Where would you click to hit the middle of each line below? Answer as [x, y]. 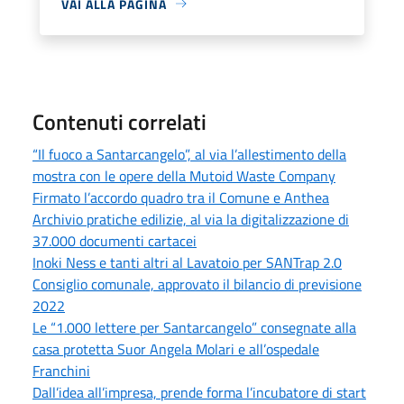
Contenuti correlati [119, 121]
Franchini [61, 370]
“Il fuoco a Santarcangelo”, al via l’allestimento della [189, 154]
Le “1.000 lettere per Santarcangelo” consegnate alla [194, 327]
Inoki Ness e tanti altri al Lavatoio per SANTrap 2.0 [187, 262]
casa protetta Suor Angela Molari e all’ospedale [176, 349]
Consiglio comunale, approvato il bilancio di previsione [197, 284]
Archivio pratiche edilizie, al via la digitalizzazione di [191, 219]
